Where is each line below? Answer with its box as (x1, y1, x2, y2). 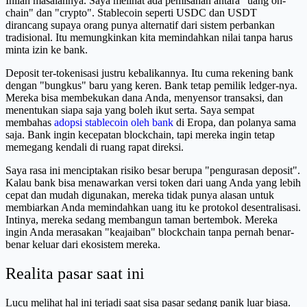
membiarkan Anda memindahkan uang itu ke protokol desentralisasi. (5, 201, 301, 214)
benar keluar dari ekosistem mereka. (5, 238, 160, 251)
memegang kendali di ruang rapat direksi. (5, 141, 184, 153)
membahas (5, 116, 54, 129)
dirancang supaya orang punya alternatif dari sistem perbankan (5, 19, 275, 32)
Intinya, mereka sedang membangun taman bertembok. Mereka (5, 214, 278, 226)
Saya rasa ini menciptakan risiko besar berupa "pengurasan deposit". (5, 164, 300, 177)
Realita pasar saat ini (5, 265, 145, 283)
